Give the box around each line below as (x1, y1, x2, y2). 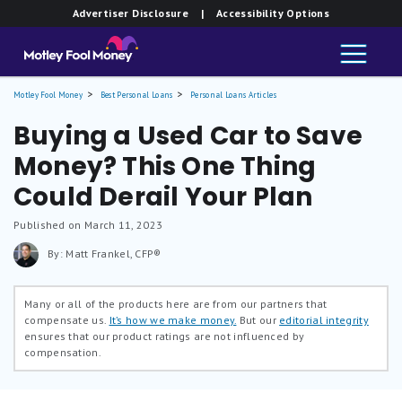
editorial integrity (279, 313, 369, 327)
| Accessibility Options (188, 6, 330, 20)
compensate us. (24, 313, 109, 327)
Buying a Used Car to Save (13, 118, 363, 153)
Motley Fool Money (13, 90, 83, 100)
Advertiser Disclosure (72, 6, 189, 20)
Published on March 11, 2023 (13, 218, 163, 232)
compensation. (24, 345, 101, 359)
